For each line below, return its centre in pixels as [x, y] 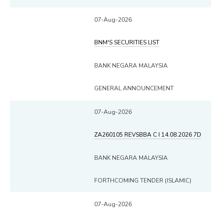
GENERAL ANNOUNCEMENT [134, 88]
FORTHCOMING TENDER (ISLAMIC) [143, 180]
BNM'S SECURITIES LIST [127, 42]
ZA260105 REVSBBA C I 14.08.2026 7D [148, 134]
